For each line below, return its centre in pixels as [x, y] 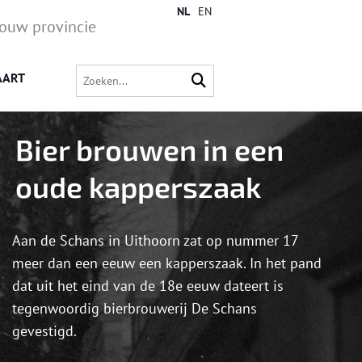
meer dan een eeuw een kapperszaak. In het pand [167, 263]
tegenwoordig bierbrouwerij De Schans [135, 309]
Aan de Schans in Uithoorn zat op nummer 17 [155, 241]
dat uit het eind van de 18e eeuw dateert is [148, 286]
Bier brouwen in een [149, 149]
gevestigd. [44, 331]
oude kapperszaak [138, 187]
